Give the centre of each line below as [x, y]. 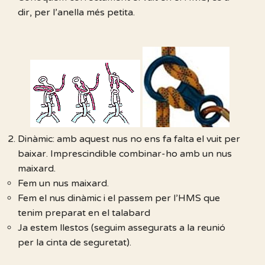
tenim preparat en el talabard [84, 213]
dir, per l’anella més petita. [76, 13]
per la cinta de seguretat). [75, 243]
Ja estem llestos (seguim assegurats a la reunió [122, 228]
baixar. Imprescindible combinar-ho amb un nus [125, 154]
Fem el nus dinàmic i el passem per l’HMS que [119, 198]
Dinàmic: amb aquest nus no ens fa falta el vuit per [129, 139]
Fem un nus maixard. [63, 184]
